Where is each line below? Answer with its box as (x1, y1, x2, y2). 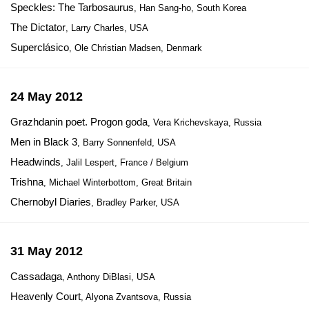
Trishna (10, 176, 43, 188)
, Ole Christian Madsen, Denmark (69, 43, 202, 53)
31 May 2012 (10, 244, 83, 258)
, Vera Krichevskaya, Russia (148, 117, 261, 128)
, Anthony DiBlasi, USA (62, 272, 155, 282)
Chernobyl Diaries (10, 196, 91, 208)
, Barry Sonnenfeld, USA (77, 137, 176, 148)
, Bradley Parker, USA (91, 197, 179, 208)
